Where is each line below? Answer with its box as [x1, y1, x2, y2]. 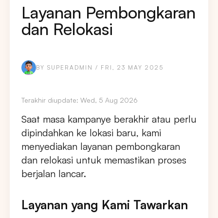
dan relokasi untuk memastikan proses [21, 154, 186, 166]
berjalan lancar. [21, 167, 86, 180]
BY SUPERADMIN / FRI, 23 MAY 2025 [36, 64, 163, 72]
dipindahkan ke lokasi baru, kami [21, 127, 161, 139]
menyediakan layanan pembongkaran [21, 140, 180, 153]
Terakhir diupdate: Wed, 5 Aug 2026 [21, 96, 138, 105]
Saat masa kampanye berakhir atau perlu [21, 113, 197, 126]
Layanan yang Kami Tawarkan [21, 197, 188, 213]
